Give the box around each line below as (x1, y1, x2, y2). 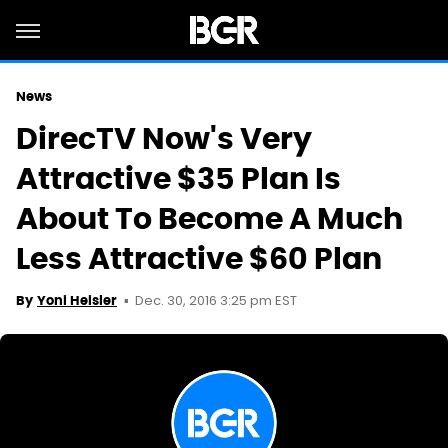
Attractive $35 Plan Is (16, 159, 341, 198)
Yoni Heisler (37, 292, 117, 309)
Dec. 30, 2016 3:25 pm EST (135, 291, 297, 312)
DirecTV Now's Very (16, 119, 312, 158)
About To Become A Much (16, 199, 403, 238)
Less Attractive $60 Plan (16, 239, 382, 278)
